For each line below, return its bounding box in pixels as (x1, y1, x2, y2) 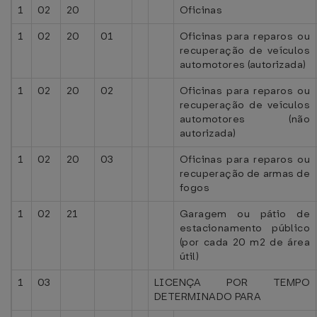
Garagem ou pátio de (180, 207, 310, 221)
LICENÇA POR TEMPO (154, 275, 310, 289)
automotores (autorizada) (180, 57, 306, 71)
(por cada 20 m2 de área (180, 235, 310, 249)
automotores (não (180, 112, 310, 126)
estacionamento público (180, 221, 310, 235)
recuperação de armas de (180, 166, 310, 180)
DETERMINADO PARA (154, 289, 262, 304)
